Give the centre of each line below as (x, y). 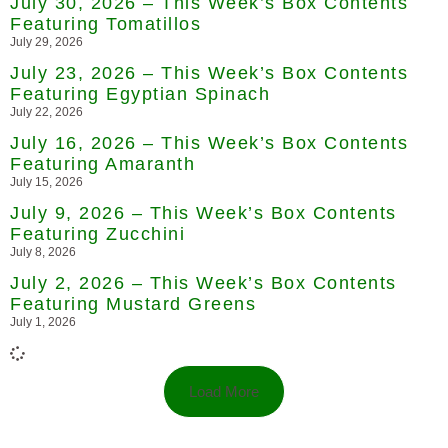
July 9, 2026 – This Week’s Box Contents (203, 212)
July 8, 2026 (43, 251)
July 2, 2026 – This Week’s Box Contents (203, 282)
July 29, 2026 (46, 41)
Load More (224, 391)
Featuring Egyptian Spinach (140, 93)
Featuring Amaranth (102, 163)
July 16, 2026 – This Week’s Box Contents (209, 142)
